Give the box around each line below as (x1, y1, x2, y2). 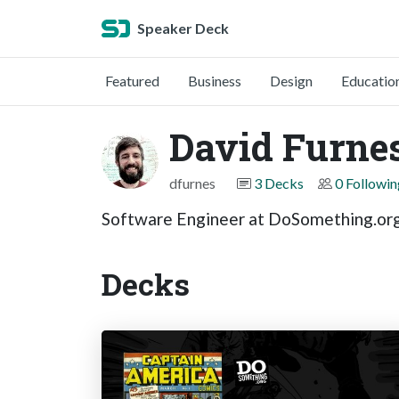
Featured (105, 72, 159, 89)
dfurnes (169, 175, 216, 191)
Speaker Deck (137, 20, 229, 37)
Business (188, 72, 241, 89)
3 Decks (254, 175, 304, 191)
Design (270, 72, 313, 89)
